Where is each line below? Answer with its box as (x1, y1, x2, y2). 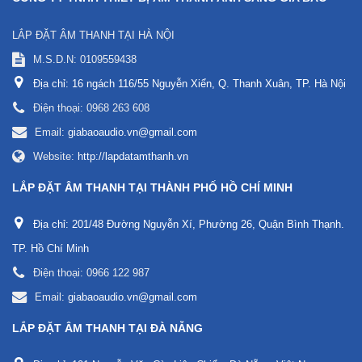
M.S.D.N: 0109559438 (33, 53, 137, 66)
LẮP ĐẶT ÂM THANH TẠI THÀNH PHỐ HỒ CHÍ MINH (12, 181, 293, 195)
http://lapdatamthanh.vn (78, 150, 188, 163)
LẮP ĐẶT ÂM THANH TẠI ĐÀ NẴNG (12, 322, 203, 335)
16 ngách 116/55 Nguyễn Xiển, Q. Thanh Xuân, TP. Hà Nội (72, 78, 346, 90)
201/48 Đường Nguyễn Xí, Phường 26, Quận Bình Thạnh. (72, 218, 344, 231)
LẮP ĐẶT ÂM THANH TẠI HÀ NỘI (12, 28, 175, 41)
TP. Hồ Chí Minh (12, 242, 89, 255)
